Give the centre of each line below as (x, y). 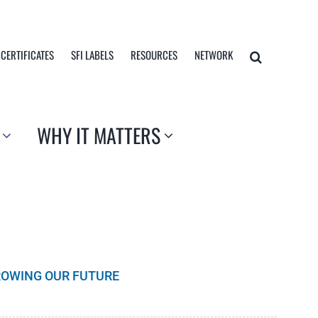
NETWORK (213, 55)
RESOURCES (154, 55)
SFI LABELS (92, 55)
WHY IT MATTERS (98, 135)
